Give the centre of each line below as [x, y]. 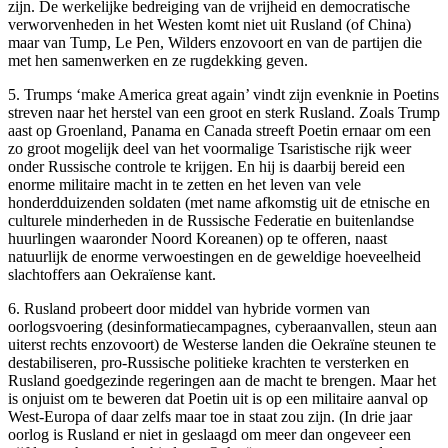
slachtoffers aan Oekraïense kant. [112, 274]
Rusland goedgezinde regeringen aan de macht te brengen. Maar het [222, 380]
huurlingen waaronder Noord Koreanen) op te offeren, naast [197, 238]
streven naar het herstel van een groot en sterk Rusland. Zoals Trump [224, 112]
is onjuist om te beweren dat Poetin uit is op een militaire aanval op [218, 398]
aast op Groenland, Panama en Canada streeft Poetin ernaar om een [219, 130]
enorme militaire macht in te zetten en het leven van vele [184, 184]
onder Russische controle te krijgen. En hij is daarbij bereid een [206, 166]
